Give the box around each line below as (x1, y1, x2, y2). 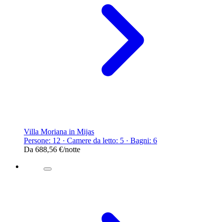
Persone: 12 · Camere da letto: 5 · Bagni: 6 (24, 136, 157, 145)
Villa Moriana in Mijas (24, 127, 94, 136)
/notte (63, 145, 80, 154)
